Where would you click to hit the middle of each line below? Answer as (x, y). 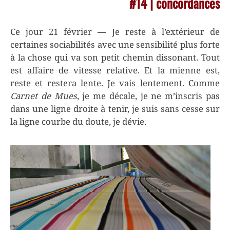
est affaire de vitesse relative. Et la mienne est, (115, 70)
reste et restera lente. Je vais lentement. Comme (115, 83)
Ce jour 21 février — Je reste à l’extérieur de (115, 32)
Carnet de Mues (44, 96)
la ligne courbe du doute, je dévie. (79, 122)
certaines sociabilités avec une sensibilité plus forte (115, 45)
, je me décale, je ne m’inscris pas (148, 96)
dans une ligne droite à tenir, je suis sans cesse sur (115, 109)
